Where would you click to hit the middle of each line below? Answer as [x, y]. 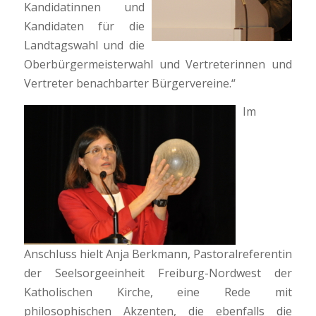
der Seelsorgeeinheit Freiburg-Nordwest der [158, 273]
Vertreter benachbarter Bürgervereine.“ [129, 83]
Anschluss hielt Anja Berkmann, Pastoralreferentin [158, 254]
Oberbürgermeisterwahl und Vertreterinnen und [158, 64]
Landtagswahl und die [84, 45]
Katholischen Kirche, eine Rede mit [158, 292]
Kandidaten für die [84, 26]
